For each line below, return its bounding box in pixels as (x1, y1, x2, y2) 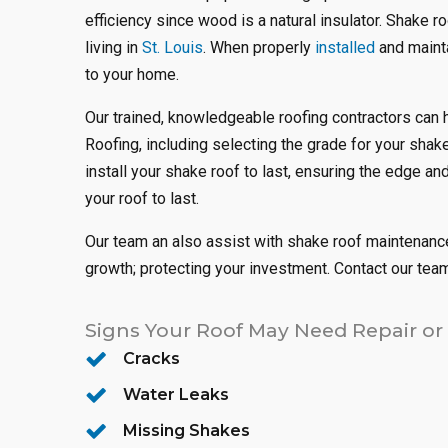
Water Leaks (123, 385, 230, 404)
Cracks (123, 349, 181, 368)
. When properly (203, 38, 315, 57)
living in (85, 38, 142, 57)
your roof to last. (85, 189, 199, 208)
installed (315, 38, 375, 57)
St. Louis (142, 38, 203, 57)
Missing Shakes (123, 421, 251, 440)
